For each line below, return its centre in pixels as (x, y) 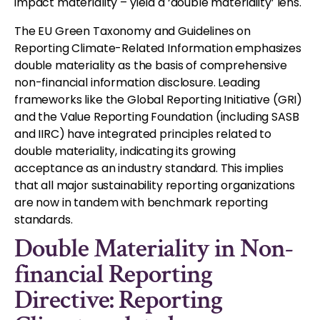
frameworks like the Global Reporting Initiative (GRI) (159, 99)
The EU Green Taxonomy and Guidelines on (133, 31)
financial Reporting (113, 274)
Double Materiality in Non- (154, 248)
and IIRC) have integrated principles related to (143, 134)
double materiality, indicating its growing (125, 151)
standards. (44, 219)
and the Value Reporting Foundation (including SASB (157, 116)
